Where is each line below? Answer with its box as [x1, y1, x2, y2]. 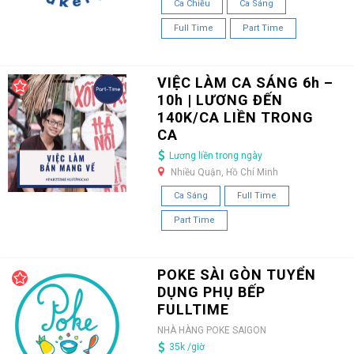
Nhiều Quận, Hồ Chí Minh [170, 166, 278, 178]
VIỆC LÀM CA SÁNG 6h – [156, 73, 333, 91]
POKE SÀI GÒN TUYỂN [156, 266, 316, 284]
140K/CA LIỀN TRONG [156, 108, 314, 126]
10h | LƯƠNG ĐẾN [156, 91, 283, 108]
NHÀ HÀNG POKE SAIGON [156, 325, 266, 337]
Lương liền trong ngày [168, 149, 262, 161]
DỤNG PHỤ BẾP [156, 284, 265, 301]
